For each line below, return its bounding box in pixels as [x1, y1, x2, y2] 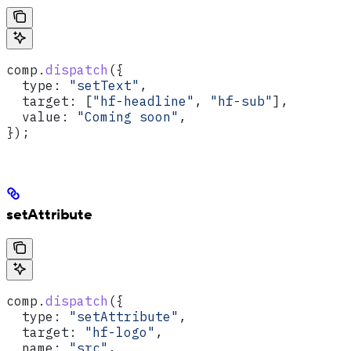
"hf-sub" [210, 92, 273, 109]
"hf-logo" [77, 324, 155, 341]
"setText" [61, 77, 139, 93]
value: [6, 108, 69, 125]
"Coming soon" [69, 108, 179, 125]
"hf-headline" [92, 92, 194, 109]
